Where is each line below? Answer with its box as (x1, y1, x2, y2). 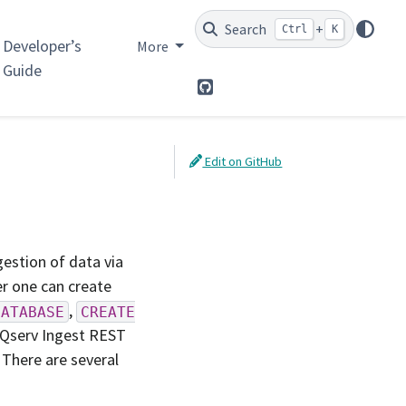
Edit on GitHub (202, 153, 283, 169)
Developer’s (2, 35, 82, 56)
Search (224, 20, 266, 38)
